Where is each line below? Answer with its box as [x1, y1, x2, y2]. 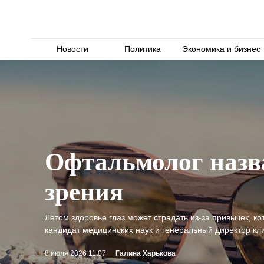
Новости [57, 44, 89, 54]
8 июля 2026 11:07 [45, 249, 106, 258]
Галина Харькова [115, 249, 176, 258]
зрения [45, 178, 123, 206]
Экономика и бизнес [182, 44, 261, 54]
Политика [124, 44, 161, 54]
